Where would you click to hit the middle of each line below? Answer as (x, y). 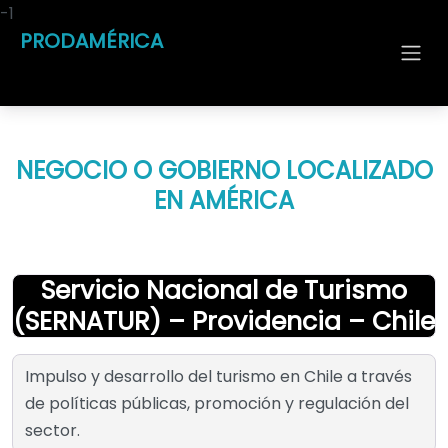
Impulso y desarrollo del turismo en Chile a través (218, 376)
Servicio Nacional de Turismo (224, 290)
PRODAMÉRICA (91, 41)
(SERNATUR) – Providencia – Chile (224, 321)
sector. (52, 430)
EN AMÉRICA (224, 200)
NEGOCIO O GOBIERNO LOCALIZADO (224, 170)
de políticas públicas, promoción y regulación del (217, 403)
